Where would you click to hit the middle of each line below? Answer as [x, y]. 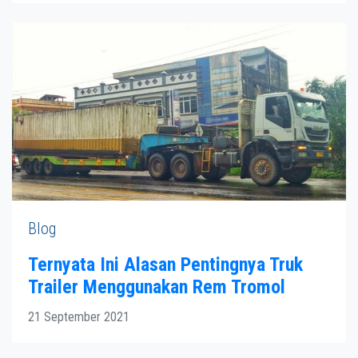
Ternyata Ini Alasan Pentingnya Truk [165, 264]
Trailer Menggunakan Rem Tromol [157, 286]
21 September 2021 [79, 316]
